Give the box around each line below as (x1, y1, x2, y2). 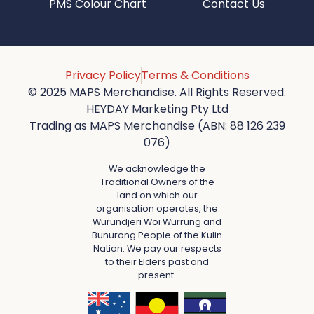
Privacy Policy (64, 67, 141, 84)
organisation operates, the (96, 202, 218, 214)
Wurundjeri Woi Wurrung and (93, 215, 221, 228)
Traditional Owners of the (100, 175, 214, 188)
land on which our (116, 189, 198, 201)
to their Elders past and (105, 255, 209, 268)
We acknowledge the (109, 162, 205, 175)
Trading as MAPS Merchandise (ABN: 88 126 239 (29, 118, 285, 135)
